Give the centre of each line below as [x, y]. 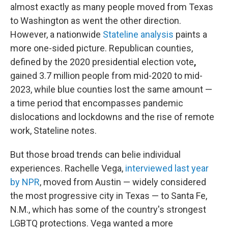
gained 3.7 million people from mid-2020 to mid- [106, 76]
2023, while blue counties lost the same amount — [111, 90]
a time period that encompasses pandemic [97, 103]
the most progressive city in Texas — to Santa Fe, [109, 196]
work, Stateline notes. [53, 131]
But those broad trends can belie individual [95, 155]
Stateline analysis [138, 35]
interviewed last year [167, 168]
